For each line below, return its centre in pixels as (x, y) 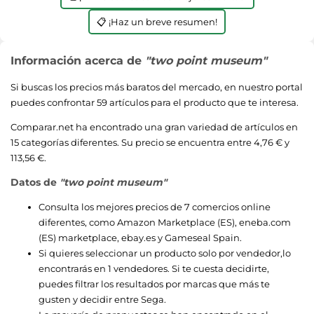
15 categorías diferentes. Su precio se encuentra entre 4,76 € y (150, 142)
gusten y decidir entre (90, 299)
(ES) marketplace (78, 237)
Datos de (35, 182)
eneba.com (265, 222)
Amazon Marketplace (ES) (176, 222)
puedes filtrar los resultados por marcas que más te (154, 284)
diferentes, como (78, 222)
